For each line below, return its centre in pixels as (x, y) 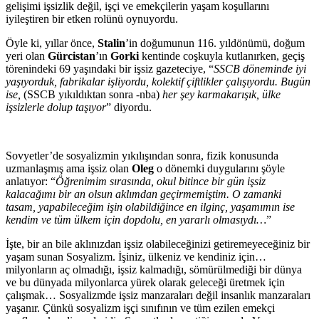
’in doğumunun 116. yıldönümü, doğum (215, 43)
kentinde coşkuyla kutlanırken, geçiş (222, 56)
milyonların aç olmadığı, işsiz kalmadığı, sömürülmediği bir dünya (154, 270)
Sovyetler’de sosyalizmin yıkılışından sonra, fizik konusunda (142, 156)
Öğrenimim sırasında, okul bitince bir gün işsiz (161, 182)
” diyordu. (129, 108)
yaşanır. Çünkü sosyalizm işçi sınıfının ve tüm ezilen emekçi (140, 308)
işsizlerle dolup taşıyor (56, 108)
